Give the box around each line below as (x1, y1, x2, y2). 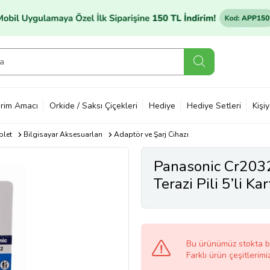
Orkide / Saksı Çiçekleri (49, 99, 137, 111)
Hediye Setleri (187, 99, 241, 111)
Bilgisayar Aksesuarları (23, 130, 102, 139)
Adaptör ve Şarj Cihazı (113, 130, 189, 139)
